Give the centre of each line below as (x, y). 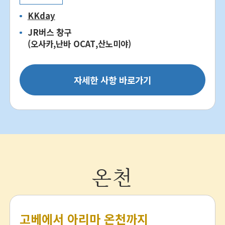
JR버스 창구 (49, 32)
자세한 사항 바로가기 (113, 80)
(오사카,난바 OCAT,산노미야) (79, 43)
